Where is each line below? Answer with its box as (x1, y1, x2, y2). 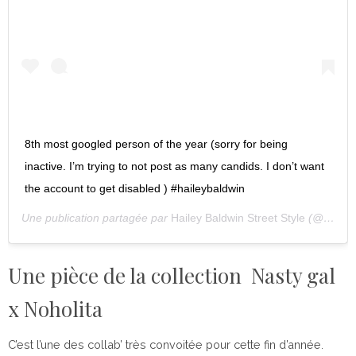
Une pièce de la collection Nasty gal (8, 261, 335, 290)
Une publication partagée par (21, 211, 171, 225)
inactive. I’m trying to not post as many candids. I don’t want (25, 160, 324, 173)
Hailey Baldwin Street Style (171, 211, 305, 225)
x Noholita (8, 295, 103, 323)
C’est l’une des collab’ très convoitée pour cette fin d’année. (8, 338, 323, 352)
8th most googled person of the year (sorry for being (25, 137, 288, 151)
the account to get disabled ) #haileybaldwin (25, 182, 245, 195)
